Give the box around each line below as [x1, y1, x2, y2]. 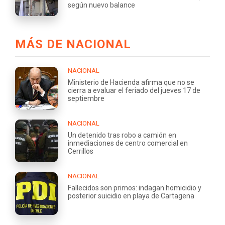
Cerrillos [68, 147, 93, 155]
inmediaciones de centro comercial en [68, 139, 188, 147]
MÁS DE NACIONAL [15, 37, 131, 51]
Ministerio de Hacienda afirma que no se [68, 78, 194, 86]
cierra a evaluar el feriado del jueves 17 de [68, 86, 200, 94]
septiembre [68, 94, 104, 102]
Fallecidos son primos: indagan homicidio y [68, 183, 201, 192]
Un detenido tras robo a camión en [68, 131, 176, 139]
